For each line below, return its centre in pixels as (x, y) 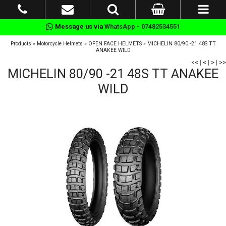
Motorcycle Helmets (60, 44)
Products (21, 44)
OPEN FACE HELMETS (115, 44)
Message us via (79, 26)
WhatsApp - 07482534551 (142, 26)
